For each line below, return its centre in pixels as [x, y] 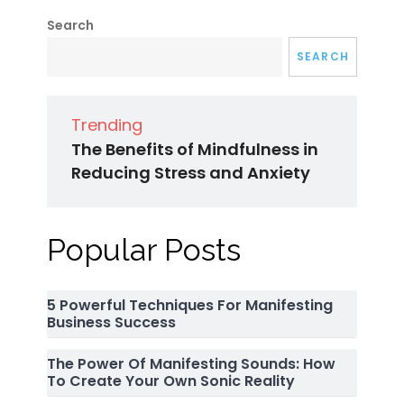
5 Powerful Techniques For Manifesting [190, 305]
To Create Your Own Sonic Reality [171, 381]
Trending [107, 124]
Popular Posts [144, 249]
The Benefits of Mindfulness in [195, 149]
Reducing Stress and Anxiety [191, 172]
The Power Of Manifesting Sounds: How [192, 363]
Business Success [112, 322]
